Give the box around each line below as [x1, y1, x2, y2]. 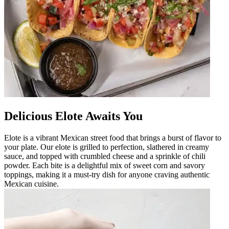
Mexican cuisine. [4, 179, 59, 188]
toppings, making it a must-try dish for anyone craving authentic [4, 170, 210, 179]
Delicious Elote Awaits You [4, 109, 143, 123]
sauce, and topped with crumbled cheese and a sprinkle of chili [4, 151, 205, 161]
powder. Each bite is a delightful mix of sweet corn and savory [4, 161, 205, 170]
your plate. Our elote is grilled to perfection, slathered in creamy [4, 142, 209, 151]
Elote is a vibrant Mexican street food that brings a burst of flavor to [4, 133, 221, 142]
